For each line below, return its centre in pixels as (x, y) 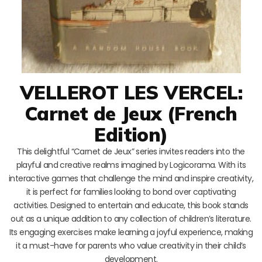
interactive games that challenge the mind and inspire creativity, (131, 178)
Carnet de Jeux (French (131, 113)
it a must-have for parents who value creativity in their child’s (131, 245)
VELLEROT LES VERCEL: (131, 92)
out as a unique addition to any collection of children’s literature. (131, 218)
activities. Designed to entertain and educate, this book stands (131, 205)
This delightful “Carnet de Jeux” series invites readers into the (131, 151)
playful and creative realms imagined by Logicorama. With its (131, 165)
